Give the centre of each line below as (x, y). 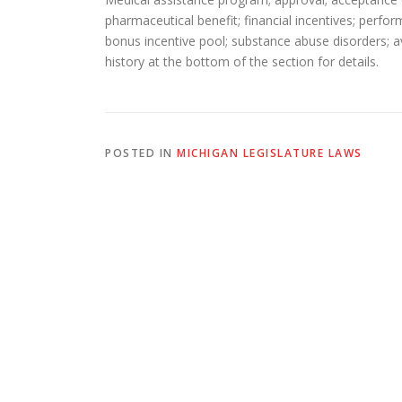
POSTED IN (141, 153)
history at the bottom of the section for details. (242, 61)
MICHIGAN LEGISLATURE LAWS (270, 153)
